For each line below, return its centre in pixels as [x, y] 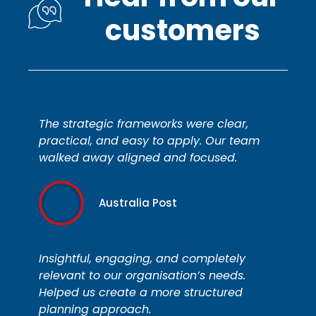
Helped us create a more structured [141, 293]
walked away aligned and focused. [138, 158]
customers [182, 31]
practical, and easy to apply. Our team [149, 141]
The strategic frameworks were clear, [144, 124]
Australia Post [138, 203]
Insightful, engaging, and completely [142, 259]
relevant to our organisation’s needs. [142, 276]
